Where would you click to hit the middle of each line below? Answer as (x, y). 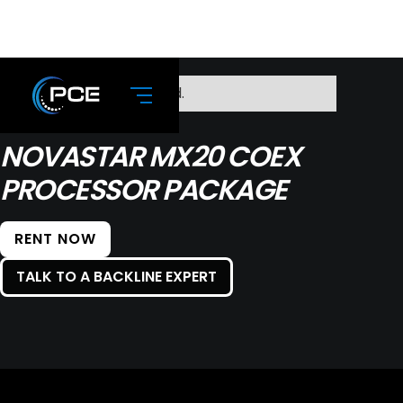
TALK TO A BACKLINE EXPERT (116, 277)
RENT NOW (55, 239)
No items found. (130, 93)
